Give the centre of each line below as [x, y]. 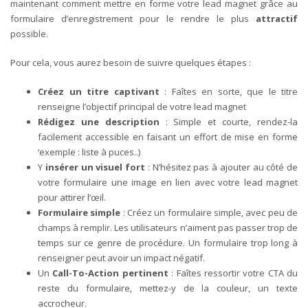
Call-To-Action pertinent [110, 273]
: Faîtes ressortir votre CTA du [233, 273]
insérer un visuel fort [95, 167]
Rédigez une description [99, 121]
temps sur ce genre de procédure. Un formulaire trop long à [168, 242]
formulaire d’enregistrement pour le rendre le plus [133, 18]
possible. [29, 33]
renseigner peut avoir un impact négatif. [121, 257]
